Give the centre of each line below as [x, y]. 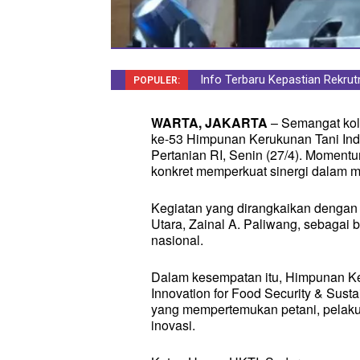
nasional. [177, 240]
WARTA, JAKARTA [209, 123]
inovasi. [173, 325]
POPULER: [157, 80]
